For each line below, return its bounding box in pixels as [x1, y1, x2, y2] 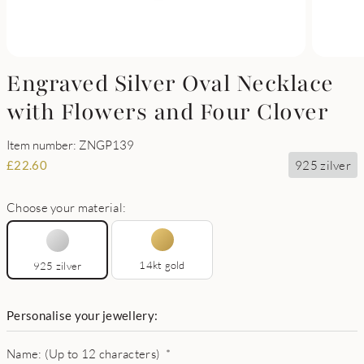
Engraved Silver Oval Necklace [6, 68, 334, 99]
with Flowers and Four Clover [6, 97, 328, 128]
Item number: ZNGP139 [6, 137, 134, 152]
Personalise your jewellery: [6, 308, 158, 323]
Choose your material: [6, 200, 127, 214]
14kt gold [139, 258, 185, 271]
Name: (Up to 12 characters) [6, 346, 161, 361]
